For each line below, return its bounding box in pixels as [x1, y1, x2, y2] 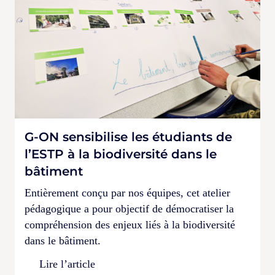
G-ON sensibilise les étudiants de [25, 129, 232, 144]
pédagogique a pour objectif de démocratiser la [25, 202, 234, 215]
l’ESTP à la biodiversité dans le [25, 146, 217, 161]
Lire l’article [39, 257, 95, 270]
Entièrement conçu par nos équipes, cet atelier [25, 186, 230, 199]
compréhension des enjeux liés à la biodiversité [25, 218, 235, 231]
